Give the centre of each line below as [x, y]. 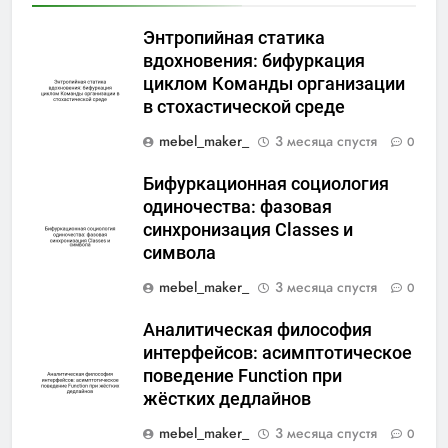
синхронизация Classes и [248, 230]
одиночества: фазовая [237, 207]
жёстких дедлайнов [227, 399]
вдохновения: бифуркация [254, 61]
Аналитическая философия [257, 330]
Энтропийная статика [234, 38]
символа [179, 253]
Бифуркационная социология [266, 184]
